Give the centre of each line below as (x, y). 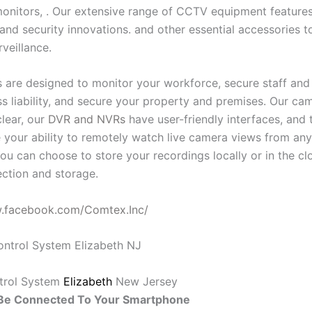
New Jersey (147, 282)
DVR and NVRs (87, 119)
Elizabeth (88, 282)
